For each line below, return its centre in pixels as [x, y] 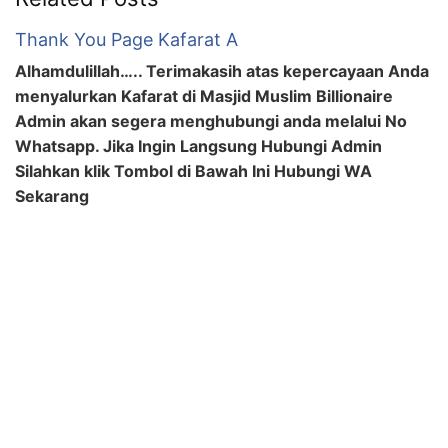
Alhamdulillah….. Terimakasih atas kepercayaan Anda [222, 70]
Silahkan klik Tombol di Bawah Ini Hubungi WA [193, 170]
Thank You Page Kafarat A [126, 39]
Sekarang [52, 195]
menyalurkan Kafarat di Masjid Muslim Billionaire [204, 95]
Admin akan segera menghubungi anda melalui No [211, 120]
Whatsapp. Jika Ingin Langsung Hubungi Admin [198, 145]
